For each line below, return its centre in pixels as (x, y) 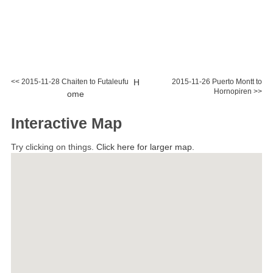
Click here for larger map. (145, 147)
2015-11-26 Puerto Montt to (217, 81)
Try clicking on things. (54, 147)
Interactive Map (66, 123)
